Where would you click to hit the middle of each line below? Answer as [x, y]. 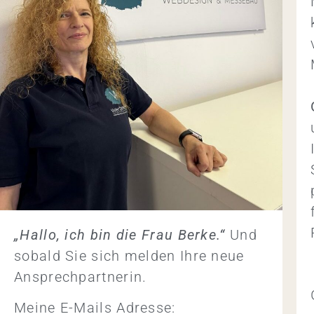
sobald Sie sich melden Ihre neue [129, 255]
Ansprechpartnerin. [81, 277]
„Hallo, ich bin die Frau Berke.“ [120, 234]
